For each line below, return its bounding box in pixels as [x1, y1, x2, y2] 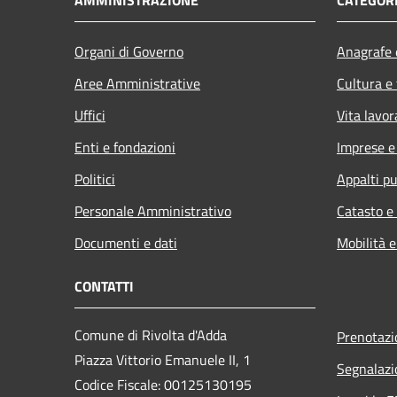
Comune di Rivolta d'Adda [74, 323, 227, 346]
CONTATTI [74, 275, 134, 297]
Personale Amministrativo [74, 199, 231, 222]
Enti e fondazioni [74, 136, 175, 158]
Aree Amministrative [74, 72, 200, 94]
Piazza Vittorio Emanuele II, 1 [74, 348, 251, 370]
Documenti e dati [74, 231, 177, 253]
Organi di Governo [74, 40, 183, 62]
